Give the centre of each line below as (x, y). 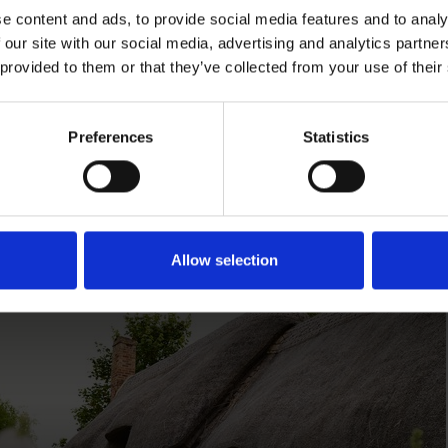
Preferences (111, 137)
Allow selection (224, 260)
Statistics (336, 137)
